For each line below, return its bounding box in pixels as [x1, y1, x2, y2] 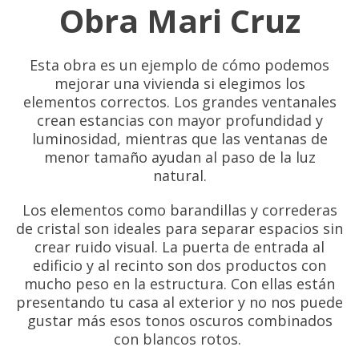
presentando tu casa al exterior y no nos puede [16, 292, 343, 312]
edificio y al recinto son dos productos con [33, 255, 326, 275]
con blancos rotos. [114, 329, 245, 349]
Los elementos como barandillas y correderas [22, 200, 337, 220]
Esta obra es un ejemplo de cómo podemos [30, 54, 329, 75]
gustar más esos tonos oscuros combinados [26, 310, 333, 330]
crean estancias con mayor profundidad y [36, 110, 323, 130]
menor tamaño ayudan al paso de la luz [43, 147, 316, 167]
